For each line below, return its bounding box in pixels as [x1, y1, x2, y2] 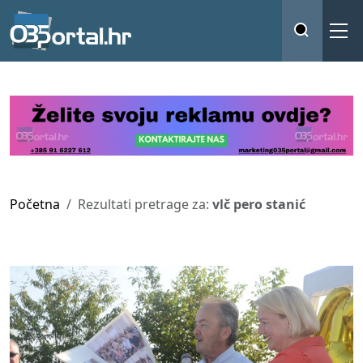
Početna [10, 194, 60, 213]
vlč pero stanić [212, 194, 305, 213]
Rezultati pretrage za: [78, 194, 212, 213]
